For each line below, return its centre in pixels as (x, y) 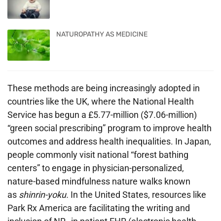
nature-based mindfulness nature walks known (99, 182)
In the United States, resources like (137, 195)
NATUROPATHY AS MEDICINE (102, 34)
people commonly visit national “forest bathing (98, 155)
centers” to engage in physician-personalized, (96, 168)
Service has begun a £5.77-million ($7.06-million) (102, 115)
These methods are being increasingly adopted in (104, 88)
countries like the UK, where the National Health (101, 102)
